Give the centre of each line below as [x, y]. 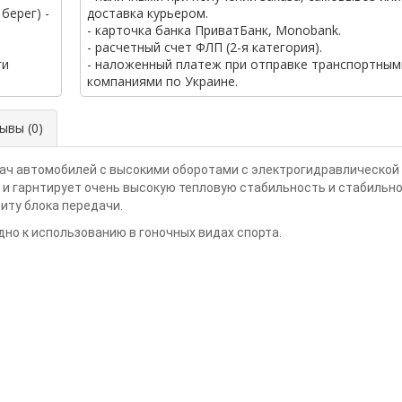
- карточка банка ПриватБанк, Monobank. [214, 30]
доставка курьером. [148, 13]
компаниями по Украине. [162, 81]
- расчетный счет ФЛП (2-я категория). [205, 47]
